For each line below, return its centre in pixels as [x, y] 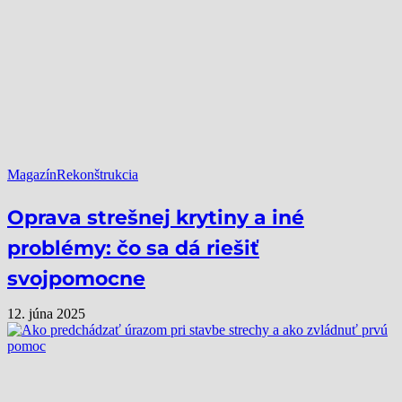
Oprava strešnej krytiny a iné [156, 217]
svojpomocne [76, 278]
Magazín [32, 174]
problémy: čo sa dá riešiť [133, 248]
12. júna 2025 [46, 313]
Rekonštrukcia [97, 174]
